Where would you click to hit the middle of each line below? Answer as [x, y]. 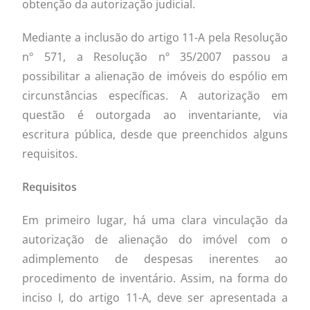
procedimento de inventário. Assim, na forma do [155, 278]
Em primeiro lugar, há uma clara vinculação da [155, 220]
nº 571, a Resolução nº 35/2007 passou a [155, 56]
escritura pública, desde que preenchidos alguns [155, 134]
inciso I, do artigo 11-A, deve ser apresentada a [155, 297]
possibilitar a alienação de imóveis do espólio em [155, 76]
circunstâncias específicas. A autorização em [155, 95]
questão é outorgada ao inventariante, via [155, 115]
